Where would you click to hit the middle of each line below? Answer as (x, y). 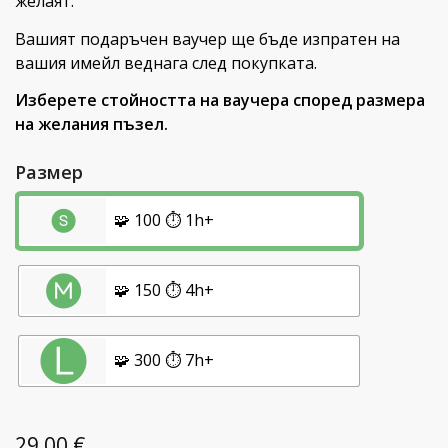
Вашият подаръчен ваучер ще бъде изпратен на (207, 38)
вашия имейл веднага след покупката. (166, 62)
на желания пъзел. (91, 124)
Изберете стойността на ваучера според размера (220, 100)
